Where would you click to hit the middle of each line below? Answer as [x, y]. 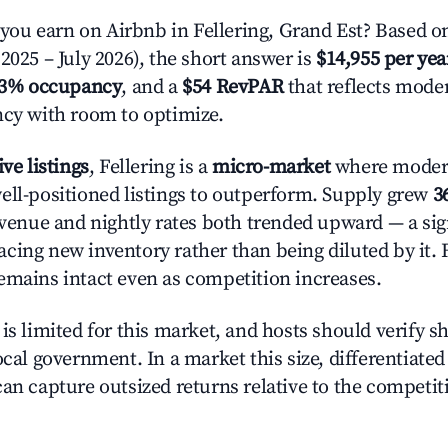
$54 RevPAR [233, 87]
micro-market [271, 167]
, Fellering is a [150, 167]
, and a [152, 87]
